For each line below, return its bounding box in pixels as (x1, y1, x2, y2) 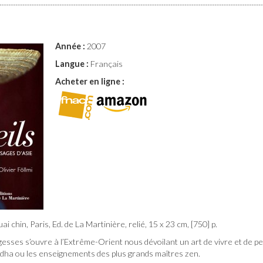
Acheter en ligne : (55, 76, 124, 86)
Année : (55, 41, 85, 51)
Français (89, 59, 123, 69)
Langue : (55, 59, 89, 69)
